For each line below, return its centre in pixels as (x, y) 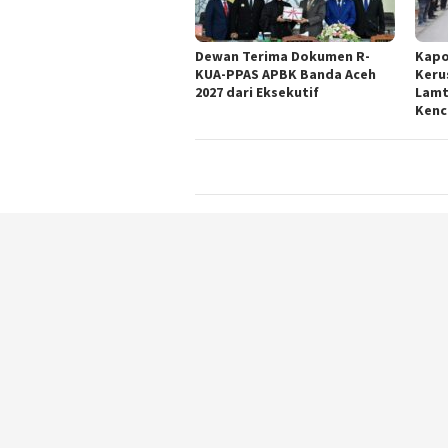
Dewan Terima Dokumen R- (282, 55)
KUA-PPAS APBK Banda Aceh (285, 73)
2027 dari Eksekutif (257, 91)
